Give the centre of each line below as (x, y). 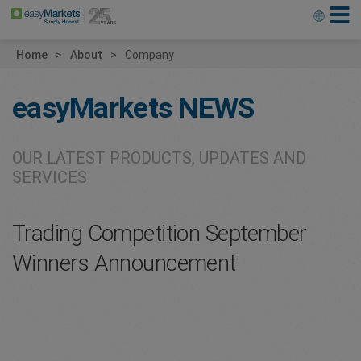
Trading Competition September (160, 233)
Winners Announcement (124, 263)
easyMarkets (92, 108)
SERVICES (50, 177)
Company (149, 55)
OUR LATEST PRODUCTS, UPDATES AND (159, 158)
